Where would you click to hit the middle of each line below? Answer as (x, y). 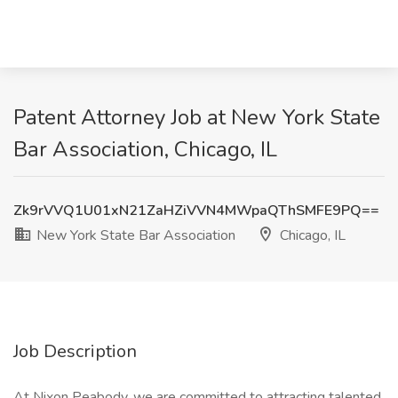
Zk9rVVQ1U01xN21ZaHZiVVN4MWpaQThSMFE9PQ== (196, 211)
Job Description (75, 351)
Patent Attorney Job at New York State (197, 117)
